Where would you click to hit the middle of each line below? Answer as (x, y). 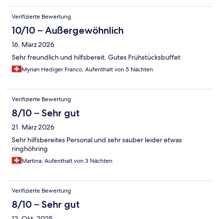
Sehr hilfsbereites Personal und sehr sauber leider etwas (97, 140)
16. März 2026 (33, 44)
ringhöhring (30, 148)
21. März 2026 (33, 127)
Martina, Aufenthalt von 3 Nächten (67, 161)
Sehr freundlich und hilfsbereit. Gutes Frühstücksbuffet (96, 57)
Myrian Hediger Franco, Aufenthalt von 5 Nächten (87, 69)
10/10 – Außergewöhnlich (68, 30)
